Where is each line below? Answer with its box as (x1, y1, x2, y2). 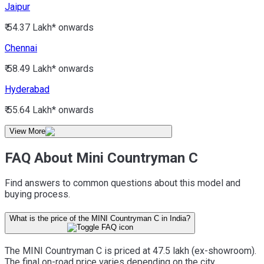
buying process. (5, 189, 70, 200)
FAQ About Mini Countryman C (5, 149, 198, 166)
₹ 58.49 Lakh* (5, 62, 56, 74)
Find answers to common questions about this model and (5, 177, 240, 189)
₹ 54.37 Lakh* (5, 21, 56, 33)
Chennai (5, 42, 37, 54)
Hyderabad (5, 83, 49, 95)
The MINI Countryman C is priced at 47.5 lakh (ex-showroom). (5, 245, 256, 256)
